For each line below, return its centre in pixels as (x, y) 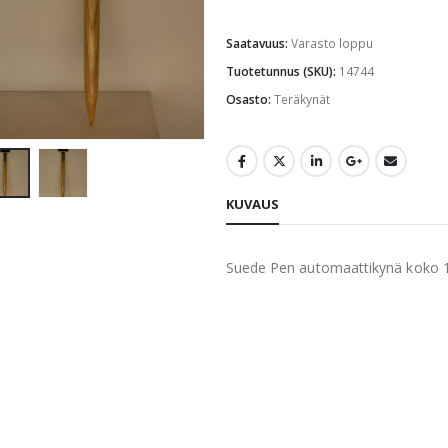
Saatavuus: (258, 43)
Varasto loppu (331, 43)
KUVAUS (252, 203)
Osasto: (249, 99)
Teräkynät (301, 99)
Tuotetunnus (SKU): (282, 71)
